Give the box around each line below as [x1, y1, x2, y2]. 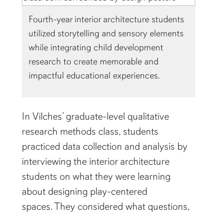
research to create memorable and [29, 56, 159, 68]
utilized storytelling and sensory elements [29, 28, 184, 40]
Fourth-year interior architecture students [29, 14, 185, 26]
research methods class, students [21, 125, 158, 138]
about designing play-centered [21, 185, 147, 198]
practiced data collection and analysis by [21, 140, 187, 153]
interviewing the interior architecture [21, 155, 170, 168]
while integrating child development [29, 42, 164, 54]
